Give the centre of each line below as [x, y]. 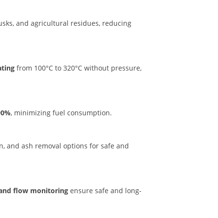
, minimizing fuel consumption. [61, 113]
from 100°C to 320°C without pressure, [78, 68]
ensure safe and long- [105, 191]
